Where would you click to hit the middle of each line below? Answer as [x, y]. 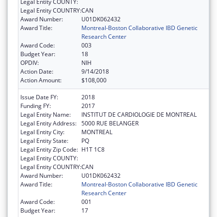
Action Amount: [41, 80]
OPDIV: [30, 62]
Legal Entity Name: [46, 114]
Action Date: [37, 71]
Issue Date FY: [39, 97]
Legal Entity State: [44, 140]
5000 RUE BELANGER [110, 123]
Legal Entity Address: [48, 123]
